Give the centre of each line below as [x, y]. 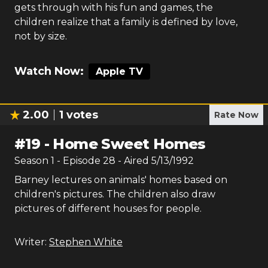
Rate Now [236, 115]
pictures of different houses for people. [108, 208]
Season [33, 161]
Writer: [31, 242]
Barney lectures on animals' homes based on [121, 180]
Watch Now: [49, 71]
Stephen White [86, 242]
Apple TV [119, 71]
